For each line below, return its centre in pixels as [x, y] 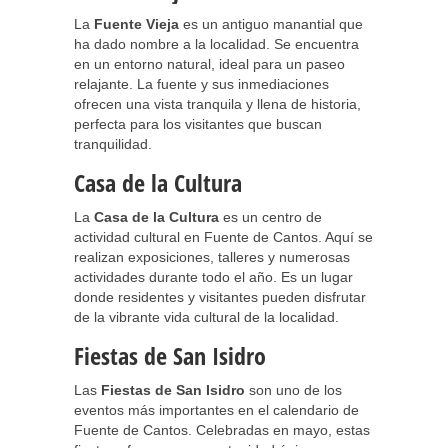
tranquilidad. [113, 144]
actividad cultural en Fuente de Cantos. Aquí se [223, 237]
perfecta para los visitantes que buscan [198, 124]
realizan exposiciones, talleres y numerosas [212, 257]
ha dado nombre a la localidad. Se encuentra [216, 44]
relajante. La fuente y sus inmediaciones [201, 84]
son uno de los [293, 390]
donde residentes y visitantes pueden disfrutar [220, 297]
